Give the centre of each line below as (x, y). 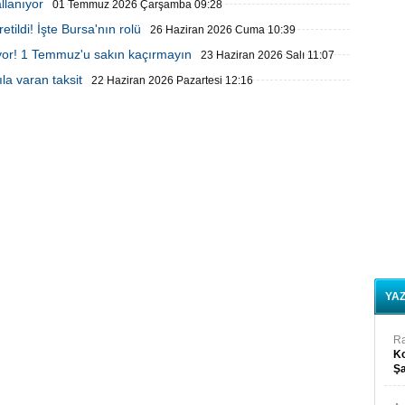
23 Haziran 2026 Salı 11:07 (268, 55)
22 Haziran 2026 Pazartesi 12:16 (172, 80)
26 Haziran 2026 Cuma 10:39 (223, 30)
